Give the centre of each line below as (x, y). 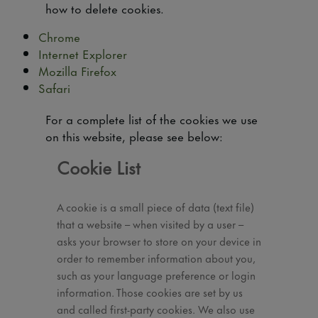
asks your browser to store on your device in (159, 240)
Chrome (59, 36)
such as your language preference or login (156, 274)
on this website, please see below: (134, 136)
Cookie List (99, 166)
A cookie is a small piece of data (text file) (155, 206)
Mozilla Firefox (77, 70)
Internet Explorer (83, 53)
